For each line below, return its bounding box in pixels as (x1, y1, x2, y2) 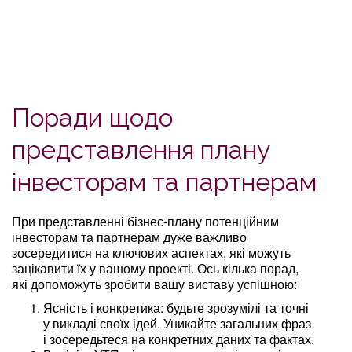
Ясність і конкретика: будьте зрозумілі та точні (43, 298, 309, 317)
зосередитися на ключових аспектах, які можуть (12, 243, 291, 262)
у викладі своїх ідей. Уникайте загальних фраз (43, 313, 311, 332)
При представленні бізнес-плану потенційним (12, 211, 279, 230)
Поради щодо (12, 102, 173, 132)
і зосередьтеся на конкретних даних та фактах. (43, 329, 314, 348)
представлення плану (12, 134, 270, 164)
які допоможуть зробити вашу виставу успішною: (12, 274, 297, 293)
